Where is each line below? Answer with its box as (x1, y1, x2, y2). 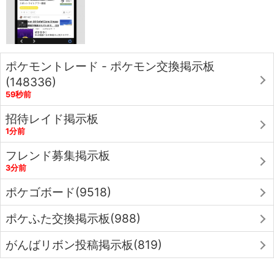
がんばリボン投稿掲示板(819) (6, 237, 162, 253)
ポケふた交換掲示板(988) (6, 211, 141, 226)
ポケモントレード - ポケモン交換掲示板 (6, 59, 215, 74)
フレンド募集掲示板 (6, 148, 110, 163)
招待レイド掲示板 (6, 111, 98, 127)
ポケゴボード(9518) (6, 185, 111, 200)
